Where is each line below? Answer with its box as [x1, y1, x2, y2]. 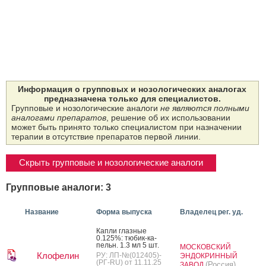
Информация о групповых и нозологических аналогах [18, 84, 247, 94]
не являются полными [160, 103, 249, 113]
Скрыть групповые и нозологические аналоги [19, 157, 203, 168]
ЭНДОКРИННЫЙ [180, 251, 237, 260]
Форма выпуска [96, 207, 152, 216]
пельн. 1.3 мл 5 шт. [96, 240, 159, 249]
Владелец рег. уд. [180, 207, 243, 216]
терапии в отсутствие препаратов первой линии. [11, 132, 201, 142]
